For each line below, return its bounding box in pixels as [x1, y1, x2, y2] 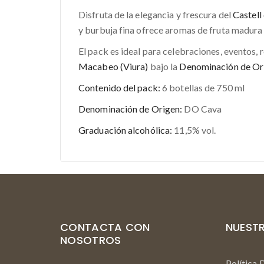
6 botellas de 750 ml [160, 82, 245, 93]
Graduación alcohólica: [78, 124, 173, 136]
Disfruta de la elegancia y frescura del [78, 9, 233, 20]
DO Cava [182, 103, 222, 114]
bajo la [148, 61, 180, 72]
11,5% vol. [172, 124, 216, 136]
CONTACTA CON [60, 220, 150, 235]
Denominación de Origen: [78, 103, 183, 114]
